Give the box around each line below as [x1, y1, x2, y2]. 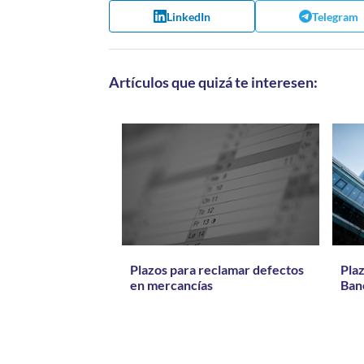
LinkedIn [167, 9, 211, 24]
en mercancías [130, 277, 214, 292]
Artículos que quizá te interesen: [109, 73, 318, 91]
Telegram [311, 9, 358, 24]
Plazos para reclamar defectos [130, 262, 305, 277]
